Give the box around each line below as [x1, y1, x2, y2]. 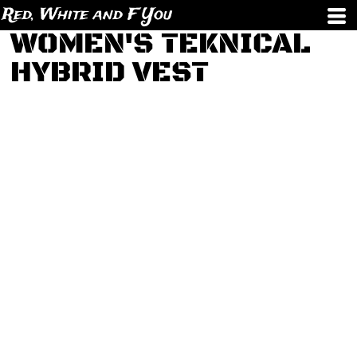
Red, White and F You [2, 3, 172, 26]
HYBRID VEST [10, 55, 209, 91]
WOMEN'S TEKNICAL [10, 26, 310, 62]
